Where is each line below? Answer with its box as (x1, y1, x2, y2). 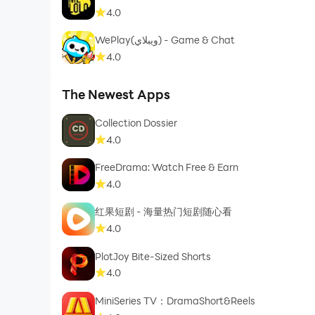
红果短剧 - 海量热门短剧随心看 (95, 205, 233, 219)
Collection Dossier (95, 116, 178, 130)
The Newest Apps (61, 85, 170, 103)
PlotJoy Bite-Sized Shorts (95, 249, 212, 263)
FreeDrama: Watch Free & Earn (95, 160, 239, 174)
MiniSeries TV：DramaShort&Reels (95, 293, 256, 307)
